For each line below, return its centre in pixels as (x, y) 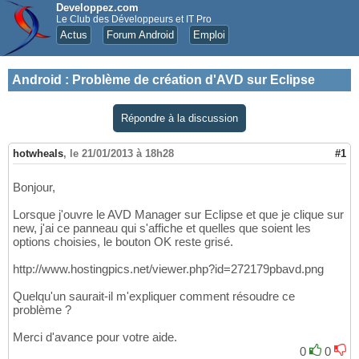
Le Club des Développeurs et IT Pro (134, 19)
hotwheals (38, 154)
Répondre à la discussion (179, 118)
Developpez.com (97, 8)
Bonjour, (34, 188)
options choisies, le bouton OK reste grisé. (123, 242)
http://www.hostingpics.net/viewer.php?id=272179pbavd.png (168, 269)
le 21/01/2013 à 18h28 (122, 154)
